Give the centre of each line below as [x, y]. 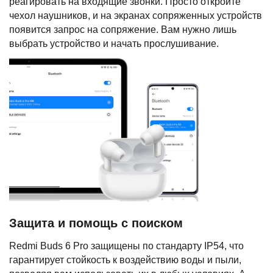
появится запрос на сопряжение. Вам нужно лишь [123, 29]
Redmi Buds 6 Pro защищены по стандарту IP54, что [126, 246]
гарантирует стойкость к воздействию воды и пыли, [125, 260]
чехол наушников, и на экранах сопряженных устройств [136, 15]
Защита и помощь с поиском [96, 223]
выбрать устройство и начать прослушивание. [114, 43]
